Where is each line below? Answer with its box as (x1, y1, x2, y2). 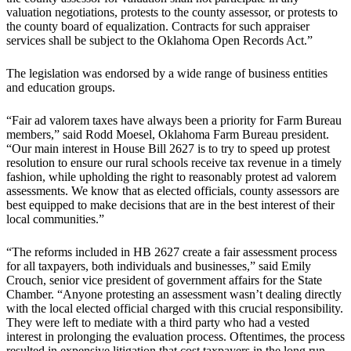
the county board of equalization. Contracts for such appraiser (6, 20, 309, 34)
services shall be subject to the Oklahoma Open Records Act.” (6, 34, 313, 48)
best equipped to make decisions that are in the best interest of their (6, 198, 335, 212)
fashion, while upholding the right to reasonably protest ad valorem (6, 170, 336, 184)
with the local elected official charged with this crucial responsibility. (6, 302, 343, 316)
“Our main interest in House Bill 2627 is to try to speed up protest (6, 142, 330, 156)
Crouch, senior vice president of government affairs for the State (6, 273, 322, 288)
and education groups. (6, 81, 115, 95)
